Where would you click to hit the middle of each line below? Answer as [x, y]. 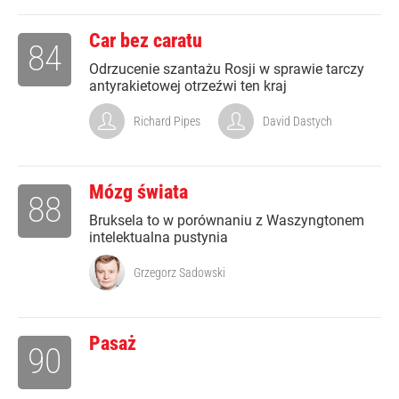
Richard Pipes [167, 122]
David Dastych [297, 122]
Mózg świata [138, 192]
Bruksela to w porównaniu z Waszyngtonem [227, 221]
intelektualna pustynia [159, 238]
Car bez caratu [146, 41]
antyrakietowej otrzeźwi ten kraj [188, 86]
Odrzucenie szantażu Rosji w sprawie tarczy [227, 69]
